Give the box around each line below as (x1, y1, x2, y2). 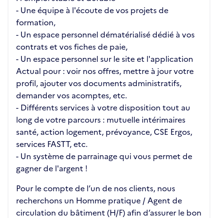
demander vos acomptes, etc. (16, 90, 127, 101)
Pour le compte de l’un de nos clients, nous (16, 182, 175, 194)
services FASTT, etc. (16, 138, 88, 150)
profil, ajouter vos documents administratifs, (16, 77, 182, 89)
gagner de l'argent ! (16, 163, 88, 174)
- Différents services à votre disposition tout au (16, 102, 190, 113)
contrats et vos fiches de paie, (16, 41, 127, 53)
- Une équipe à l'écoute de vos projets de (16, 4, 168, 16)
